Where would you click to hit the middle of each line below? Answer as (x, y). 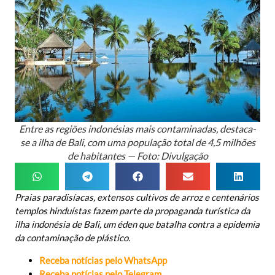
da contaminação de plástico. (72, 238)
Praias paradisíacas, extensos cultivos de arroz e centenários (137, 197)
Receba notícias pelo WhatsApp (103, 260)
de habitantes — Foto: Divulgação (137, 156)
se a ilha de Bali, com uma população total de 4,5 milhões (137, 142)
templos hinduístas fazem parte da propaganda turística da (133, 211)
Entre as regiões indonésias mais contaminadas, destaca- (137, 129)
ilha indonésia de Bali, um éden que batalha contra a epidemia (137, 224)
